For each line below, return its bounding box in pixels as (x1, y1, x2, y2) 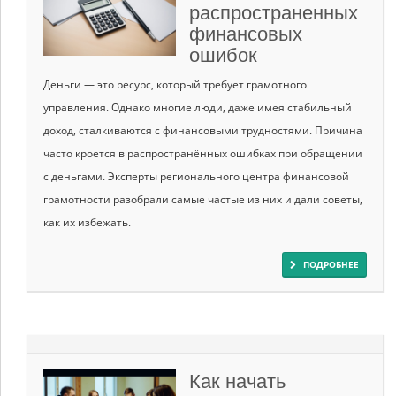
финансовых (189, 18, 302, 46)
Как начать (189, 365, 286, 393)
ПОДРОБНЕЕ (303, 257, 359, 270)
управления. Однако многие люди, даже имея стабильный (43, 99, 352, 115)
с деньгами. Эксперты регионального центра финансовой (43, 168, 349, 184)
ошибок (189, 39, 257, 67)
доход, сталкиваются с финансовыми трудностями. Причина (43, 122, 362, 138)
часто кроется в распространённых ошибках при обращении (43, 145, 362, 161)
